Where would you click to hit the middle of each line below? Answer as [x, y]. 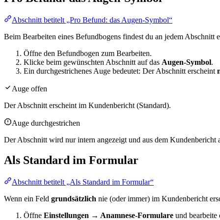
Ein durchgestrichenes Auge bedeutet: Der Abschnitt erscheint [120, 71]
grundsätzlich [74, 199]
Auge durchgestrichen [46, 123]
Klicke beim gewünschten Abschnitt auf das [93, 62]
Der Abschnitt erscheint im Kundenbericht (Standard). [87, 105]
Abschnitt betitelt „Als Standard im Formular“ [83, 182]
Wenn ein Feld [27, 199]
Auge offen [29, 88]
